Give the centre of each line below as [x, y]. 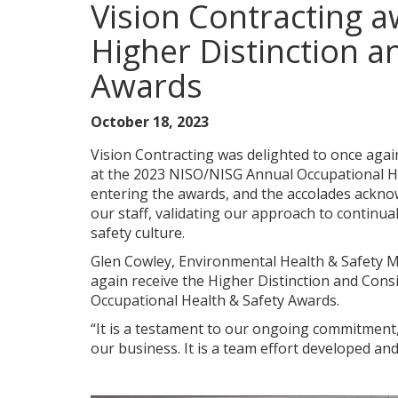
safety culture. [138, 233]
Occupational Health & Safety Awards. [215, 300]
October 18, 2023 [150, 122]
